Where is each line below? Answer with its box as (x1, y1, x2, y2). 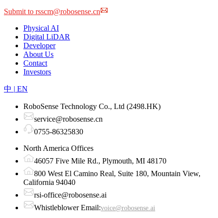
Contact (23, 58, 47, 67)
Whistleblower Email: (34, 203, 101, 212)
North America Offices (23, 144, 93, 152)
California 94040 (23, 178, 75, 186)
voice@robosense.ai (101, 204, 155, 212)
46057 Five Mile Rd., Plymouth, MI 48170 (34, 156, 166, 165)
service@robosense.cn (34, 114, 103, 123)
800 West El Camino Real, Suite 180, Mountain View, (34, 169, 200, 178)
